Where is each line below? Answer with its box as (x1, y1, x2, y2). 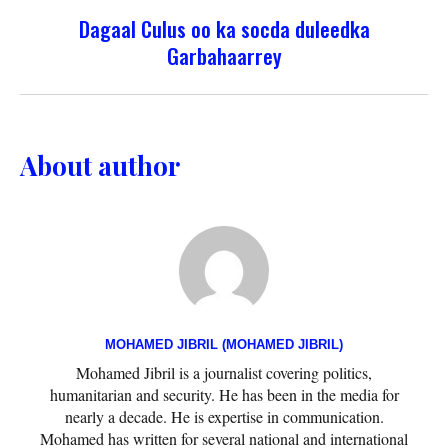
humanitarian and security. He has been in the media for (49, 383, 399, 405)
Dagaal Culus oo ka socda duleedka (78, 12, 370, 44)
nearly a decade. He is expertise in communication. (64, 405, 384, 427)
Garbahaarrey (166, 39, 282, 71)
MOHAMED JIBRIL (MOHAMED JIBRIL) (105, 336, 343, 352)
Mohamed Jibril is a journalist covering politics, (76, 361, 372, 383)
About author (20, 147, 180, 183)
